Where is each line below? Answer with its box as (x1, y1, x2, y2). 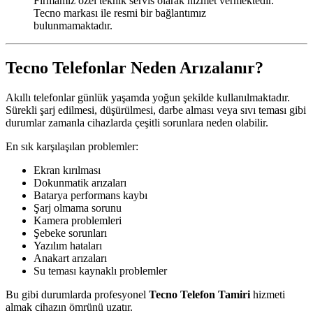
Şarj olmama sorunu (34, 201, 122, 214)
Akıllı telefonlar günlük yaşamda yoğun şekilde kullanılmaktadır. (6, 91, 290, 103)
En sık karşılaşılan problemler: (6, 140, 138, 152)
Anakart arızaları (34, 252, 107, 264)
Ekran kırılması (34, 163, 101, 176)
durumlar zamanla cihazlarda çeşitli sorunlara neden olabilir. (6, 116, 268, 129)
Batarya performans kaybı (34, 189, 147, 201)
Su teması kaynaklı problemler (34, 264, 167, 277)
